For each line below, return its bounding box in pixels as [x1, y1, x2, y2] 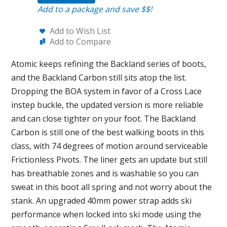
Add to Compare [50, 36, 111, 47]
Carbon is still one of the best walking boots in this [11, 127, 205, 138]
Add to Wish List [50, 25, 110, 36]
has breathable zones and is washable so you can [11, 168, 199, 179]
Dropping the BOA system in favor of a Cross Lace [11, 86, 202, 97]
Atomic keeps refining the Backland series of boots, [11, 58, 207, 69]
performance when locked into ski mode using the [11, 209, 202, 220]
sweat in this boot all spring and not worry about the [11, 181, 212, 193]
